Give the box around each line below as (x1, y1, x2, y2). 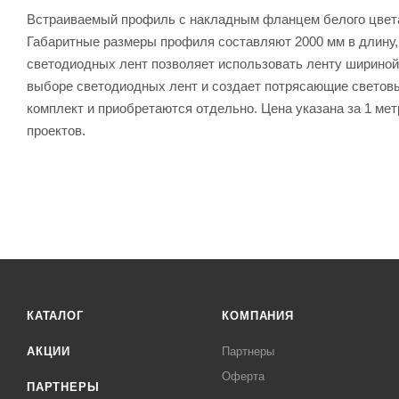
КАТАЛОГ (27, 309, 84, 322)
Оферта (222, 370, 265, 383)
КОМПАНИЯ (222, 309, 294, 322)
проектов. (27, 122, 85, 138)
